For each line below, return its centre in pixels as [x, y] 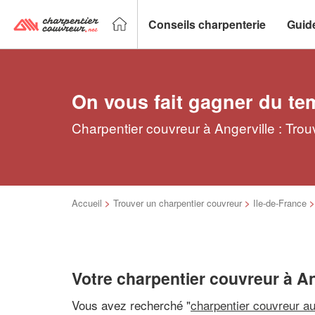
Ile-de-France [280, 203]
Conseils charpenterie [207, 24]
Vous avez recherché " [131, 304]
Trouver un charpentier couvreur [178, 203]
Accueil [87, 203]
